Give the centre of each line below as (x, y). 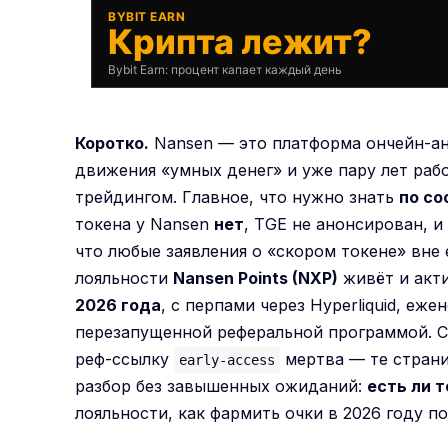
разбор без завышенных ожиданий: (221, 385)
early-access (227, 359)
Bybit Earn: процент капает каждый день (225, 70)
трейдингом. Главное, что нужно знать (237, 196)
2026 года (118, 304)
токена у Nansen (145, 223)
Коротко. (112, 142)
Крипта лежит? (240, 42)
